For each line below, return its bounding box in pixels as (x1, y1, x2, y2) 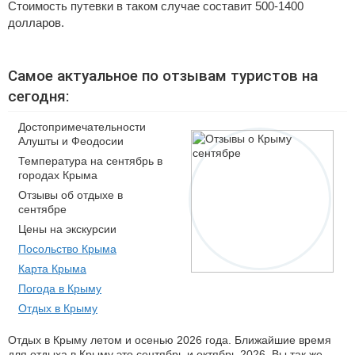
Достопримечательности (18, 120, 146, 133)
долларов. (8, 16, 64, 29)
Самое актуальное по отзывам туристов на (8, 67, 318, 85)
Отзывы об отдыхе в (18, 189, 123, 201)
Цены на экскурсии (18, 223, 116, 235)
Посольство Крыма (18, 242, 116, 255)
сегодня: (8, 87, 69, 105)
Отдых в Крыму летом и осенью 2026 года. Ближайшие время (8, 334, 331, 346)
